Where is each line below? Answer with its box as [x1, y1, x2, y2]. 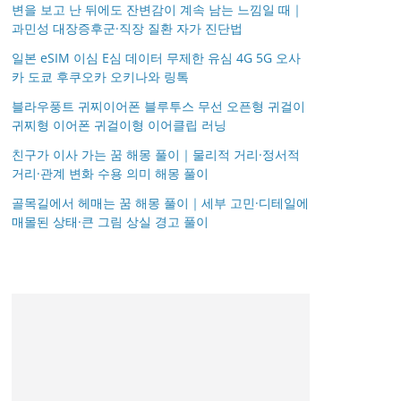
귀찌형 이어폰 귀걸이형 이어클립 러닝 [12, 115, 226, 133]
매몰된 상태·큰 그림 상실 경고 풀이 [12, 212, 209, 230]
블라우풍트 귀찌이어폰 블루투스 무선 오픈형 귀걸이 [12, 97, 305, 115]
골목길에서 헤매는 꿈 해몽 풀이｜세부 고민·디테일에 [12, 193, 309, 211]
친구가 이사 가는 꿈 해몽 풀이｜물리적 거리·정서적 [12, 145, 300, 163]
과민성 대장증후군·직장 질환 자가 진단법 [12, 19, 243, 37]
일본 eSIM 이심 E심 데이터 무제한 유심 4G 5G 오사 [12, 48, 301, 66]
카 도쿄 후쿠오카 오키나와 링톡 [12, 67, 189, 85]
